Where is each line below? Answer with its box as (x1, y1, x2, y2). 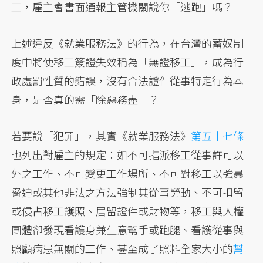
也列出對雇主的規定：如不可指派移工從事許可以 (11, 147, 244, 163)
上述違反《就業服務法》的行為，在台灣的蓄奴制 (11, 35, 244, 51)
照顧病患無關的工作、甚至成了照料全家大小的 (11, 241, 234, 257)
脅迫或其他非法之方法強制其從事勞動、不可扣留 (11, 184, 244, 200)
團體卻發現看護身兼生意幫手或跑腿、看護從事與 (11, 222, 244, 238)
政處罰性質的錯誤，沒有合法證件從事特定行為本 (11, 73, 244, 89)
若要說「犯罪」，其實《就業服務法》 (11, 128, 191, 144)
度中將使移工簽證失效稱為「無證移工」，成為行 (11, 54, 244, 70)
